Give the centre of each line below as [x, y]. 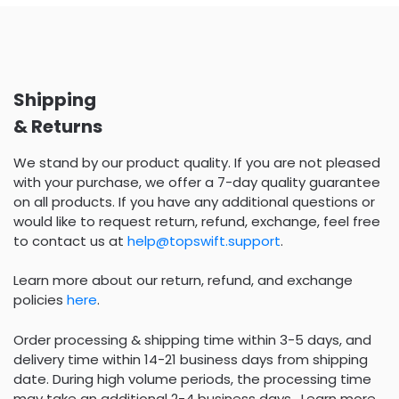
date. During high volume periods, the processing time [192, 379]
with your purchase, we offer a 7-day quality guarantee [197, 182]
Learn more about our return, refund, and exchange [183, 281]
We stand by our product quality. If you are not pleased [197, 162]
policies [40, 300]
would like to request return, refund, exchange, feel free [197, 221]
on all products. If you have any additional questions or [194, 201]
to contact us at [70, 240]
